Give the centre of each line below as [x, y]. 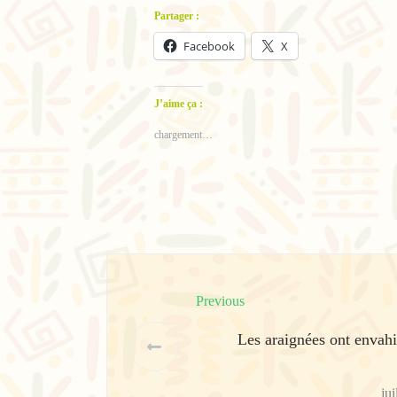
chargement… [183, 134]
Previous [220, 300]
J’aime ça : [179, 103]
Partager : [177, 16]
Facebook [209, 46]
